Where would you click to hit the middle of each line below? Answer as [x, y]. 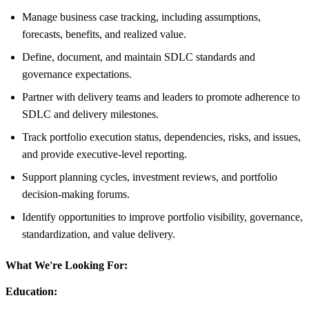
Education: [31, 291]
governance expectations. [77, 74]
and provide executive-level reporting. [104, 154]
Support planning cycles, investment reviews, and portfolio [150, 177]
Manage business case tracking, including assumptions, [141, 17]
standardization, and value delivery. [99, 234]
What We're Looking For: [67, 265]
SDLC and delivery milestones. [90, 114]
